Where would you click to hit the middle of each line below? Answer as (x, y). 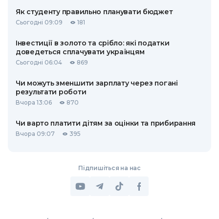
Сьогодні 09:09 (39, 22)
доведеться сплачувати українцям (80, 52)
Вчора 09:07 (35, 134)
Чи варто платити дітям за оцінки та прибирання (106, 123)
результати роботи (51, 92)
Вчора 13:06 (34, 102)
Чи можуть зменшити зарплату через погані (97, 83)
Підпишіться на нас (109, 168)
